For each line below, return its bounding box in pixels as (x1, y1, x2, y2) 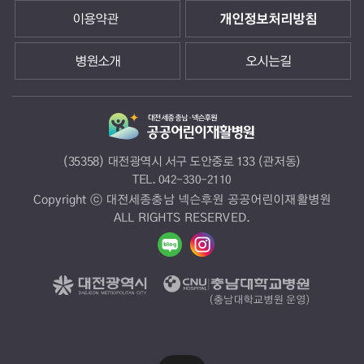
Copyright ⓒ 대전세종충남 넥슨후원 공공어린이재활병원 (33, 190, 331, 208)
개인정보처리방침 (219, 9, 317, 28)
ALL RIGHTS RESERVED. (114, 208, 250, 226)
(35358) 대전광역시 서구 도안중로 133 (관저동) (63, 152, 301, 170)
